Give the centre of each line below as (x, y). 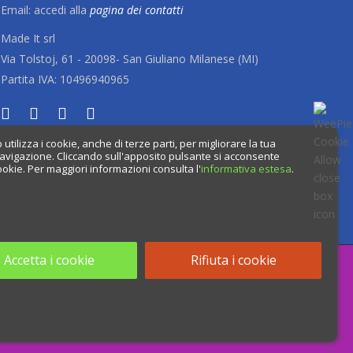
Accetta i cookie (49, 260)
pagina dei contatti (137, 10)
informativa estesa (247, 169)
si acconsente (246, 156)
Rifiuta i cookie (233, 260)
